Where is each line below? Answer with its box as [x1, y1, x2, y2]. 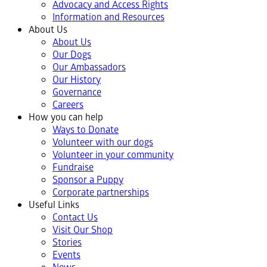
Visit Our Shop [52, 223, 113, 236]
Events [52, 248, 80, 261]
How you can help [29, 110, 103, 123]
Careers [52, 98, 83, 111]
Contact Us [52, 210, 98, 223]
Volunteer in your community [52, 148, 173, 161]
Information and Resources [52, 10, 164, 23]
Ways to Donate [52, 123, 119, 136]
